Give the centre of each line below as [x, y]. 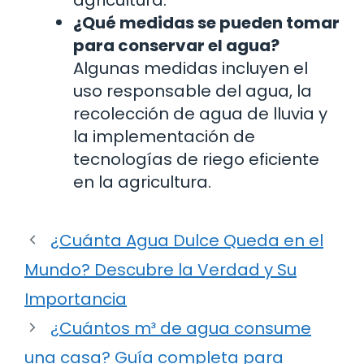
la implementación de [164, 136]
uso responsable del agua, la [193, 91]
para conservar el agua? [176, 45]
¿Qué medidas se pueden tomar [206, 22]
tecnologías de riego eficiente [196, 159]
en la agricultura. [142, 182]
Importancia [76, 299]
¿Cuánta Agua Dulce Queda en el [187, 240]
